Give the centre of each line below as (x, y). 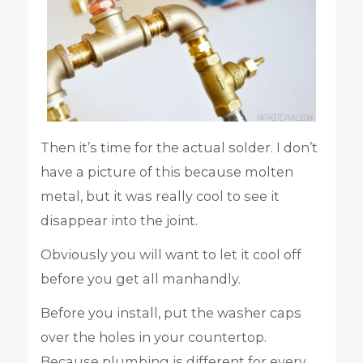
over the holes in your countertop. (153, 337)
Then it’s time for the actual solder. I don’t (179, 147)
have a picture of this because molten (167, 171)
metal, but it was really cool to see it (160, 196)
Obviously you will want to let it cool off (171, 254)
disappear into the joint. (119, 220)
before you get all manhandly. (140, 278)
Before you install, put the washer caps (171, 312)
